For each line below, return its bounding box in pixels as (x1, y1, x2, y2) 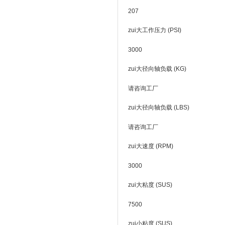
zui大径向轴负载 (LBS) (128, 104, 189, 111)
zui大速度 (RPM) (128, 143, 173, 150)
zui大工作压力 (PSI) (128, 27, 181, 34)
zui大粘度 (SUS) (128, 181, 172, 188)
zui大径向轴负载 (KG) (128, 65, 186, 72)
